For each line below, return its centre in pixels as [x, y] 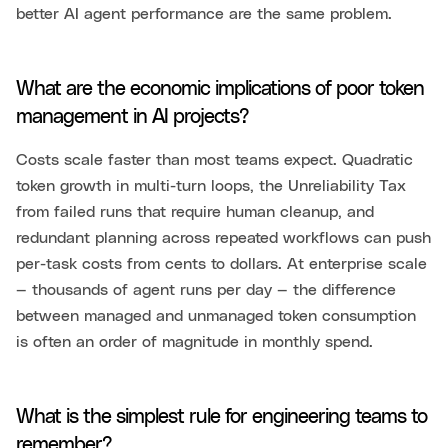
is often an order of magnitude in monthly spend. [194, 342]
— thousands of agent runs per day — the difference [206, 290]
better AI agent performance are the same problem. [204, 14]
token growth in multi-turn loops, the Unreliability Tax [211, 186]
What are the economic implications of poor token [220, 89]
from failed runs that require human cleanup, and [195, 212]
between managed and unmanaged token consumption [216, 316]
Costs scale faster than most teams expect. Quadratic [214, 160]
